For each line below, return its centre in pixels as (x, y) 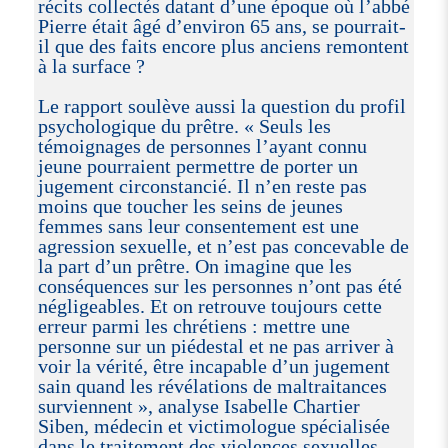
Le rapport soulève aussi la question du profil (221, 105)
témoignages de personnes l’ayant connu (202, 145)
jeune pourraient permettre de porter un (197, 165)
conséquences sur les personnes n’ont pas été (219, 285)
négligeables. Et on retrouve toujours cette (209, 305)
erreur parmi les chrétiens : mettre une (193, 325)
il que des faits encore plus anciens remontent (223, 45)
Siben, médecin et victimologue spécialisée (213, 425)
